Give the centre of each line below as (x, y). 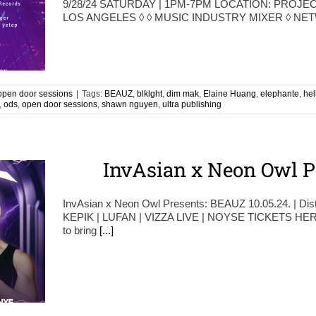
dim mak (183, 94)
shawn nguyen (130, 104)
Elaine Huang (230, 94)
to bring (81, 230)
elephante (280, 94)
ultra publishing (192, 104)
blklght (150, 94)
